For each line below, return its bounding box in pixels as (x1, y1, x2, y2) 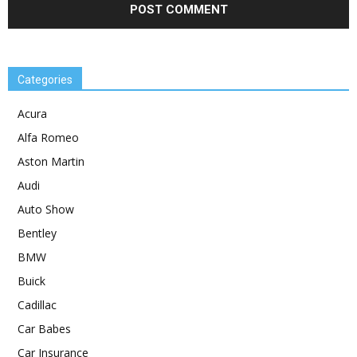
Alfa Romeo (18, 129, 79, 145)
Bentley (18, 225, 57, 241)
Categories (18, 73, 73, 86)
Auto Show (18, 201, 74, 217)
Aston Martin (18, 153, 84, 169)
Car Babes (18, 320, 71, 336)
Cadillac (18, 296, 57, 312)
